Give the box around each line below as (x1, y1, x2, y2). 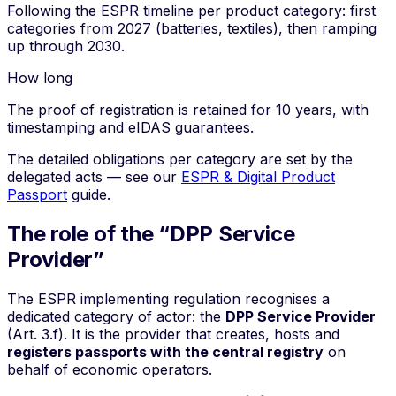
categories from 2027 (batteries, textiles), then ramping (7, 19, 377, 38)
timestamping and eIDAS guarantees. (7, 118, 254, 137)
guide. (67, 186, 110, 204)
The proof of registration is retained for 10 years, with (7, 101, 369, 119)
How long (7, 69, 72, 88)
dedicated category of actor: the (7, 308, 225, 326)
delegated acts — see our (7, 168, 177, 187)
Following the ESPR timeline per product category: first (7, 2, 376, 20)
